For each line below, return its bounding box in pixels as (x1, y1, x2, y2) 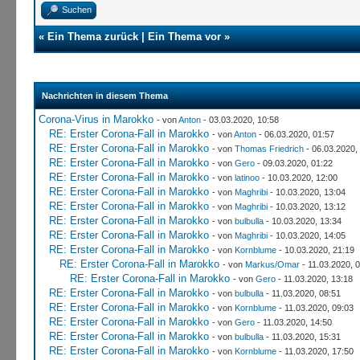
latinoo (234, 172, 260, 182)
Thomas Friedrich (234, 143, 304, 153)
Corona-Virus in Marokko (38, 112, 153, 125)
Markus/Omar (244, 259, 300, 269)
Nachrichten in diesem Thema (41, 90, 168, 100)
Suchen (61, 4, 92, 14)
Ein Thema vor (147, 30, 221, 43)
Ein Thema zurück (47, 30, 138, 43)
